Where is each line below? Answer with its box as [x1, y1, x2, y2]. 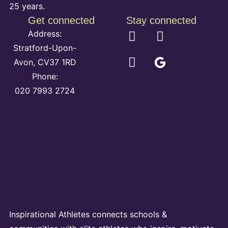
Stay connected [126, 14, 196, 26]
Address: [28, 28, 62, 39]
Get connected [28, 14, 95, 26]
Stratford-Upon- [13, 42, 77, 53]
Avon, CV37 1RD [13, 56, 76, 67]
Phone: [32, 71, 58, 81]
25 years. [9, 1, 45, 12]
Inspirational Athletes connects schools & [9, 209, 167, 219]
